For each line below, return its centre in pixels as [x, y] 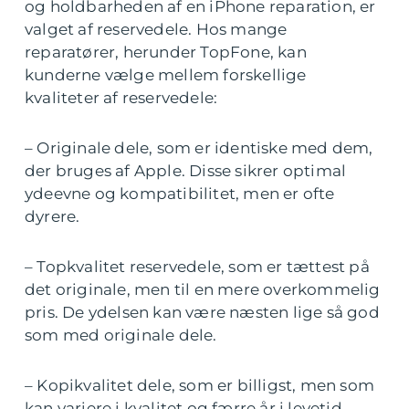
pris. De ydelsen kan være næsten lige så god [202, 312]
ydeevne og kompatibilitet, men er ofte [180, 194]
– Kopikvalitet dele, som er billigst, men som [200, 385]
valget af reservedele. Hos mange [156, 29]
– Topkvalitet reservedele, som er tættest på [197, 267]
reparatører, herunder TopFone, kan [166, 52]
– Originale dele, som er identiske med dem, [199, 148]
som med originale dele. [121, 335]
